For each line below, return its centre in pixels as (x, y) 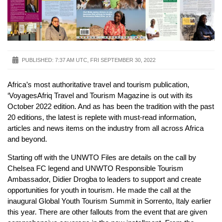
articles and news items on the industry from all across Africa (106, 128)
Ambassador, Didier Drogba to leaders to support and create (104, 179)
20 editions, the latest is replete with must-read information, (102, 117)
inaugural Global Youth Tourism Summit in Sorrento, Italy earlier (109, 201)
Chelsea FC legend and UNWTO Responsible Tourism (95, 168)
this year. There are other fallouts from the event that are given (107, 212)
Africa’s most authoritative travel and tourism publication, (98, 85)
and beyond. (27, 139)
